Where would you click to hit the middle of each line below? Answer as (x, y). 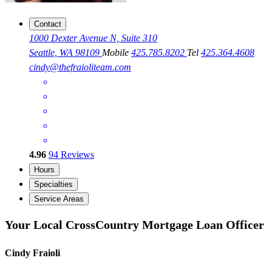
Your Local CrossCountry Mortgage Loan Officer (134, 224)
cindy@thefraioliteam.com (80, 67)
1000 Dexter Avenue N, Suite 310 (93, 38)
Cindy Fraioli (32, 253)
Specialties (53, 185)
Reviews (76, 155)
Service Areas (59, 199)
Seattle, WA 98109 (66, 53)
